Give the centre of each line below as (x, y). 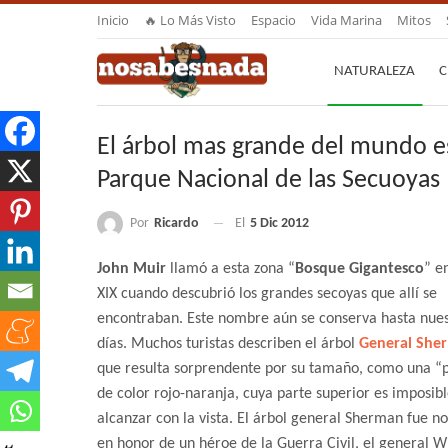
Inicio (113, 20)
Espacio (273, 20)
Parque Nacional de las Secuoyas (268, 180)
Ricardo (176, 223)
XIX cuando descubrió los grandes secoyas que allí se (267, 294)
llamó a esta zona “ (230, 269)
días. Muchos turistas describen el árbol (228, 344)
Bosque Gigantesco (359, 269)
